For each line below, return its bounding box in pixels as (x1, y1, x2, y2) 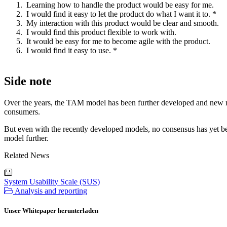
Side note (4, 74, 52, 88)
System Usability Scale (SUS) (4, 177, 100, 186)
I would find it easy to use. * (24, 46, 117, 55)
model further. (4, 134, 49, 143)
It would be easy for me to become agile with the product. (24, 37, 210, 46)
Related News (4, 151, 49, 160)
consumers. (4, 107, 40, 117)
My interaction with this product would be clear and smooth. (24, 19, 219, 28)
